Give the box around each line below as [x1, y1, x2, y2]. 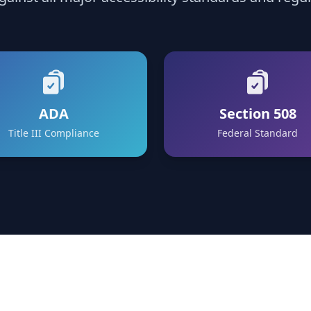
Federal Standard [217, 126, 298, 140]
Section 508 [219, 104, 296, 123]
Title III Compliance [8, 126, 99, 140]
